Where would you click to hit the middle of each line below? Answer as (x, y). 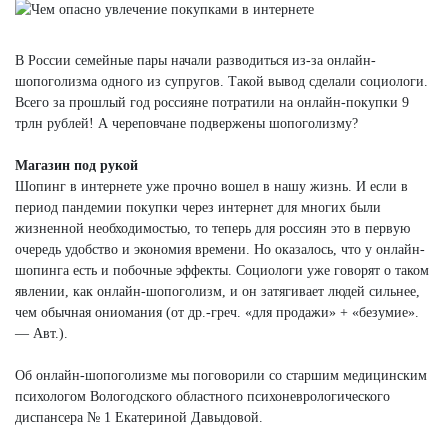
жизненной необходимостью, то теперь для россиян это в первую (212, 228)
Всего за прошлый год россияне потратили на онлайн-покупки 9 (212, 102)
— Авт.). (41, 333)
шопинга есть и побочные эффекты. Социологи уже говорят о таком (222, 270)
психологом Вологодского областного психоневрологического (202, 396)
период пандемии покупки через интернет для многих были (198, 207)
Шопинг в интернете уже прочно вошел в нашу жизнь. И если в (211, 186)
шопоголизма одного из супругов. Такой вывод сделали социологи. (221, 81)
